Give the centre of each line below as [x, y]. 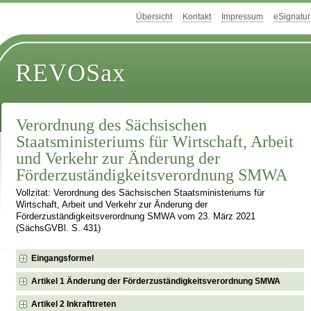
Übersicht [154, 17]
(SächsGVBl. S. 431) [59, 229]
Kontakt [197, 17]
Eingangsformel [63, 258]
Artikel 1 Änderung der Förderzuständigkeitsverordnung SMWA [156, 281]
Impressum [242, 17]
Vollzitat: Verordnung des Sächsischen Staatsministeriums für [141, 193]
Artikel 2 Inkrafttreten [74, 304]
